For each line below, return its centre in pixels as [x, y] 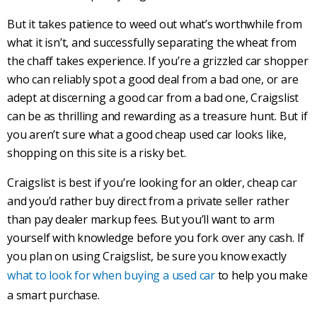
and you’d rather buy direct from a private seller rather [148, 201]
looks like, [259, 135]
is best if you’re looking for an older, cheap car [176, 183]
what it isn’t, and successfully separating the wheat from [152, 43]
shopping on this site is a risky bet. [97, 153]
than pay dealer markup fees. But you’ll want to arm [141, 220]
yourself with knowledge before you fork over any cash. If [156, 238]
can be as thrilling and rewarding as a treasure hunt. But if [157, 116]
